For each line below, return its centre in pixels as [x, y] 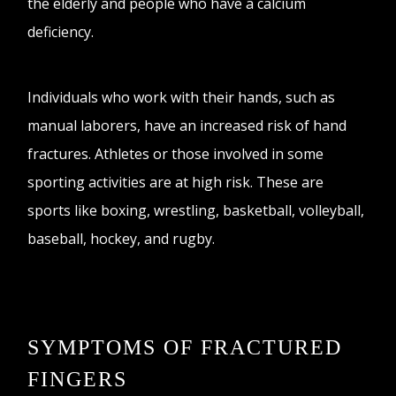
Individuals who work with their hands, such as [182, 97]
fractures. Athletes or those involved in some [176, 153]
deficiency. [63, 31]
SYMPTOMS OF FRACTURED [185, 347]
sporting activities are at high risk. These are [176, 182]
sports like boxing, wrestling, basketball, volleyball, [196, 210]
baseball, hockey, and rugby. [125, 238]
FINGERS [78, 379]
